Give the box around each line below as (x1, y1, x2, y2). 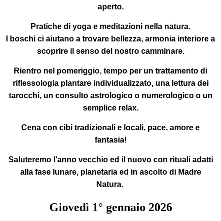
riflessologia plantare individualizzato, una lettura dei (12, 78, 209, 87)
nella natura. (143, 22, 190, 31)
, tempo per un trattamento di (100, 66, 207, 75)
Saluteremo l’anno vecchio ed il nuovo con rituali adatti (8, 155, 213, 164)
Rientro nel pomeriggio (14, 66, 100, 75)
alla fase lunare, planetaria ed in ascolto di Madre (20, 167, 201, 176)
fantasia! (94, 135, 127, 144)
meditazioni (100, 22, 143, 31)
